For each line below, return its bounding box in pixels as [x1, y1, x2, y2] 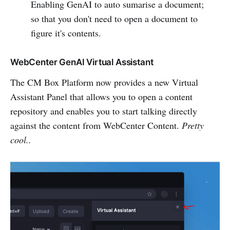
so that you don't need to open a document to [30, 12, 198, 25]
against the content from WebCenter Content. [10, 119, 182, 132]
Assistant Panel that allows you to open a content [10, 90, 193, 103]
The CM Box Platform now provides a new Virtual [10, 76, 198, 89]
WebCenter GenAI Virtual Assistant [10, 57, 154, 68]
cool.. [10, 133, 31, 146]
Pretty [182, 119, 204, 132]
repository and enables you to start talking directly [10, 105, 197, 118]
